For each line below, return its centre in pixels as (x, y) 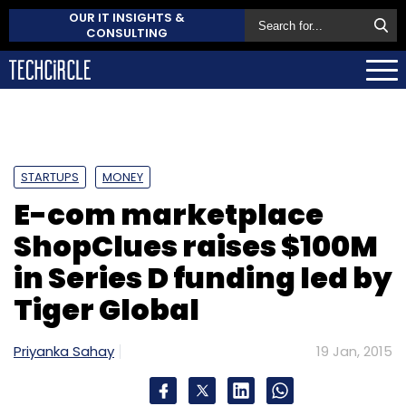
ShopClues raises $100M (196, 246)
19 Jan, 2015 (354, 351)
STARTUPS (50, 177)
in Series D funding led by (203, 277)
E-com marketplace (169, 214)
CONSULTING (127, 33)
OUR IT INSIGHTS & (127, 18)
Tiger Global (106, 309)
